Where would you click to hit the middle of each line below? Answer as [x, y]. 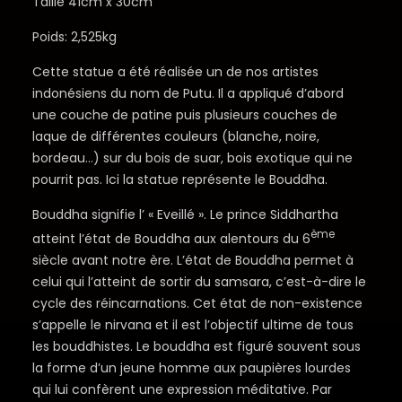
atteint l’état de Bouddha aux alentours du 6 [171, 239]
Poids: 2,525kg [74, 37]
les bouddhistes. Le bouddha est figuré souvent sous [196, 347]
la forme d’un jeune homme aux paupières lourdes [191, 368]
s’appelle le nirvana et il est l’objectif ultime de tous [192, 325]
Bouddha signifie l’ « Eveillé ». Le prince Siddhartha [185, 215]
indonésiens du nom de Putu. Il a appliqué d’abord [188, 94]
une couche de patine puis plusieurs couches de [184, 115]
